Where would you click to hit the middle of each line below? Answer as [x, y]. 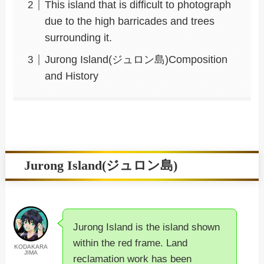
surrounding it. [79, 38]
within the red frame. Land [131, 243]
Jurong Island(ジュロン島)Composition [136, 60]
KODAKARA [31, 247]
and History [72, 76]
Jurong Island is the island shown [147, 227]
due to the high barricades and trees [130, 22]
